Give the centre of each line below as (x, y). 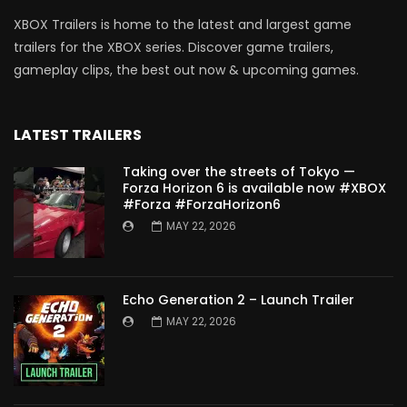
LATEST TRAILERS (78, 135)
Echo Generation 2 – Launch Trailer (238, 300)
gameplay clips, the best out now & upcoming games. (186, 70)
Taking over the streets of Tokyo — (239, 172)
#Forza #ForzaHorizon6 (202, 205)
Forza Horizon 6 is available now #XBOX (254, 189)
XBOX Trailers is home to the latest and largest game (183, 25)
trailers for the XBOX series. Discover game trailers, (174, 48)
